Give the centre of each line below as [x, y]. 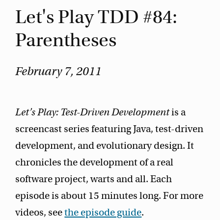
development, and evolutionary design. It [105, 146]
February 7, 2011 [59, 71]
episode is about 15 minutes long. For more [110, 196]
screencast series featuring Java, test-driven [110, 129]
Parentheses [66, 40]
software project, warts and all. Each [94, 179]
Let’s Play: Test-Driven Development [93, 112]
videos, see [40, 213]
